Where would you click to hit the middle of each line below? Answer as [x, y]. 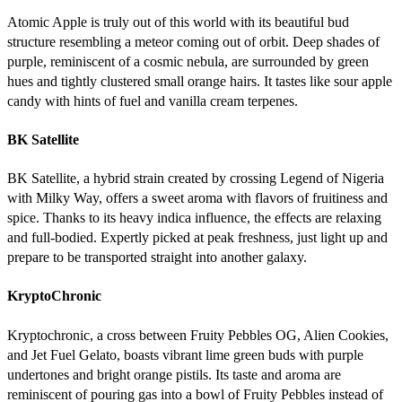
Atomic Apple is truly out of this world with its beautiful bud [178, 22]
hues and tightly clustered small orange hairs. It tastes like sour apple [200, 81]
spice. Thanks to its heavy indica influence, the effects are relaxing [194, 218]
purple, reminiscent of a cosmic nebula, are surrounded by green [188, 61]
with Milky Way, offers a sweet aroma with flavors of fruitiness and [197, 198]
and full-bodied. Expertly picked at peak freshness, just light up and [197, 238]
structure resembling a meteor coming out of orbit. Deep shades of [193, 41]
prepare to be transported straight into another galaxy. [157, 258]
